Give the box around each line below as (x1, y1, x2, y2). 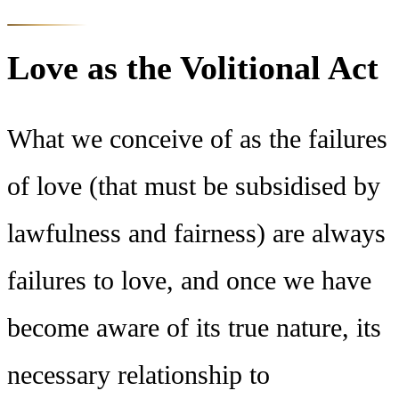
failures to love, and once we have (7, 265, 371, 297)
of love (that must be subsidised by (7, 171, 380, 202)
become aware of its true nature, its (7, 313, 381, 344)
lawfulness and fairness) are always (7, 218, 386, 249)
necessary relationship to (7, 360, 270, 391)
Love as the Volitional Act (7, 49, 379, 87)
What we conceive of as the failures (7, 124, 387, 155)
